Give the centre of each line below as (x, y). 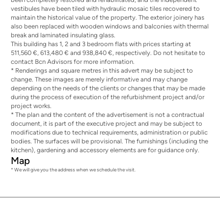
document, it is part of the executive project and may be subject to (107, 124)
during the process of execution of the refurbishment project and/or (108, 97)
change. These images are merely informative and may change (99, 79)
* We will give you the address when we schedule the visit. (73, 170)
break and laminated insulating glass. (63, 35)
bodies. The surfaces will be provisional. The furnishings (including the (110, 141)
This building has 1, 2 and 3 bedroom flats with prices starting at (101, 44)
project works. (31, 106)
